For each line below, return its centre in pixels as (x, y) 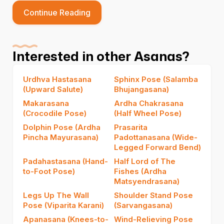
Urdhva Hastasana (57, 79)
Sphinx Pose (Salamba (156, 79)
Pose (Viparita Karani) (63, 205)
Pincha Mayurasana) (61, 137)
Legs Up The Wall (56, 195)
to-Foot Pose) (49, 171)
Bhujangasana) (141, 89)
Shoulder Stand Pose (153, 195)
